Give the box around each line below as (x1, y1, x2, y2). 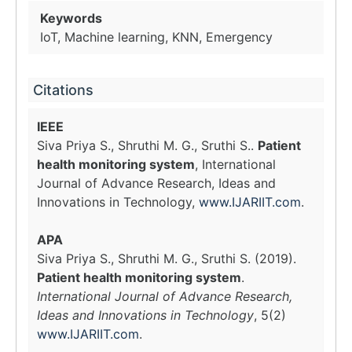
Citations (33, 82, 93, 98)
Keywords (40, 10, 102, 26)
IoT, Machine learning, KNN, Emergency (40, 29, 273, 45)
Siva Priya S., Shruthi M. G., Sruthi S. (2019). (37, 251, 296, 266)
